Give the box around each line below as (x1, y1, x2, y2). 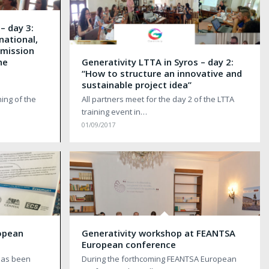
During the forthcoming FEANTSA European (81, 253, 237, 264)
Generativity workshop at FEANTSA (81, 226, 235, 239)
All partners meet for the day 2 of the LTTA (81, 93, 234, 104)
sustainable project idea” (81, 78, 192, 91)
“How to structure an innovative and (81, 67, 242, 79)
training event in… (81, 106, 147, 117)
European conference (81, 238, 176, 250)
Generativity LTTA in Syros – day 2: (81, 55, 234, 68)
